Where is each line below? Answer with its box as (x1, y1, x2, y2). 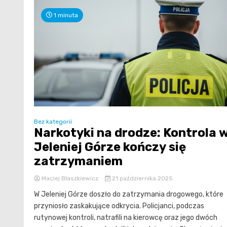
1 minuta (52, 11, 78, 19)
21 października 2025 (110, 175, 173, 182)
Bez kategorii (34, 118, 72, 126)
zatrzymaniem (34, 154, 123, 169)
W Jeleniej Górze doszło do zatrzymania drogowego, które (34, 190, 223, 199)
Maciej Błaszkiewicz (40, 175, 100, 182)
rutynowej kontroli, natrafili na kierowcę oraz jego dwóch (34, 213, 217, 222)
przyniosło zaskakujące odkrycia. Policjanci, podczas (34, 202, 204, 211)
